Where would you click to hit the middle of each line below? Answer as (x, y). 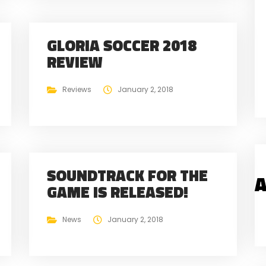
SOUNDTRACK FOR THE (127, 175)
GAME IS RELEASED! (118, 192)
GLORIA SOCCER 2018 (121, 45)
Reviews (77, 89)
